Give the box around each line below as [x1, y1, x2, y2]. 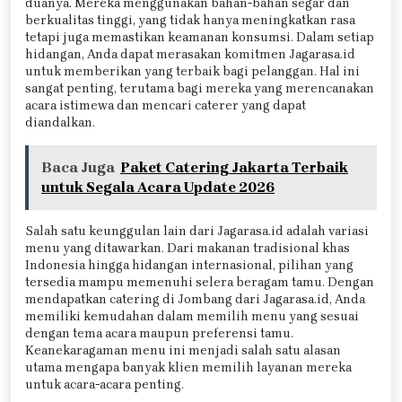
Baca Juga [41, 158, 115, 176]
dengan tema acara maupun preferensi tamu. [25, 325, 293, 341]
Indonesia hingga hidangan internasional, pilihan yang [25, 257, 354, 273]
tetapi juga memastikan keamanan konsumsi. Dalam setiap [25, 29, 374, 45]
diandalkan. [25, 114, 95, 130]
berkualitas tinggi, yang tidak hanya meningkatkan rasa [25, 12, 355, 28]
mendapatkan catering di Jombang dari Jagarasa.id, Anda [25, 291, 365, 307]
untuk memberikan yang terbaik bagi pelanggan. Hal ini [25, 63, 360, 79]
